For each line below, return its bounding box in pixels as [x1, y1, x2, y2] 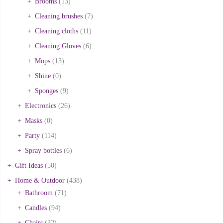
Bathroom [25, 189, 53, 197]
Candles [25, 204, 47, 212]
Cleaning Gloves [35, 42, 81, 50]
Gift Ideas [15, 161, 43, 169]
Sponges [35, 87, 58, 95]
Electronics [25, 102, 56, 110]
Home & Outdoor [15, 176, 65, 184]
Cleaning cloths [35, 27, 78, 35]
